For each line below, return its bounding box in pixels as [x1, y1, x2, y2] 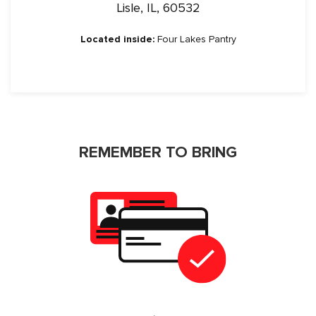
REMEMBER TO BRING [79, 142, 237, 162]
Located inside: [80, 33, 154, 45]
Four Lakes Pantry [154, 33, 236, 45]
